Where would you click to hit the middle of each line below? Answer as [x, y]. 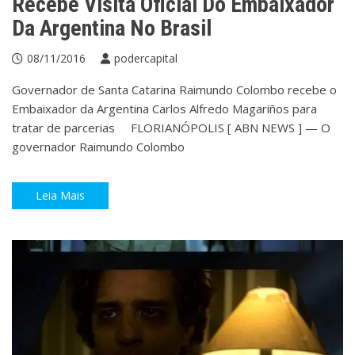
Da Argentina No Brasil [112, 29]
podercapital [146, 59]
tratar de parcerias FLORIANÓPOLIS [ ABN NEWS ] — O [171, 128]
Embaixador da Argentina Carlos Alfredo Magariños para [164, 109]
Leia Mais [60, 195]
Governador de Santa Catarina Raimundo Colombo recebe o [174, 90]
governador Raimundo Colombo [98, 147]
